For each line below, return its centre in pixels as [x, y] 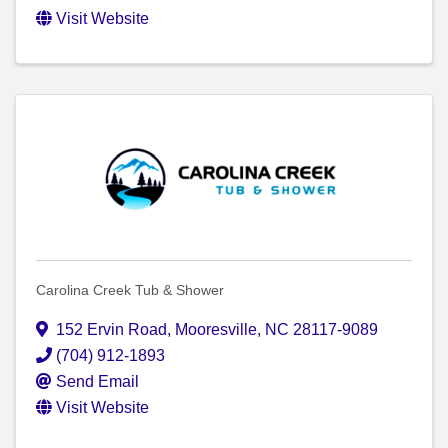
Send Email [97, 382]
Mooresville [216, 330]
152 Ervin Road [111, 330]
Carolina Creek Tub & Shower [130, 290]
